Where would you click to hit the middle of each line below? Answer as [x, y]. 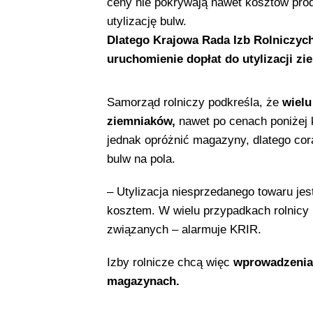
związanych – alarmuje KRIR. [184, 230]
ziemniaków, [141, 122]
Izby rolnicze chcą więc [170, 263]
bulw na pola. [141, 159]
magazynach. [143, 282]
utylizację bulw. [146, 22]
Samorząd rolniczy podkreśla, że [194, 103]
